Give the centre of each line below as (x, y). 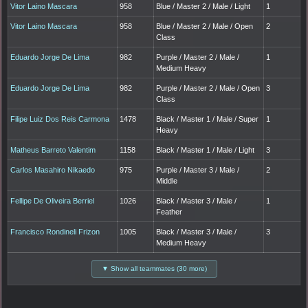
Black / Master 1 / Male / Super (208, 119)
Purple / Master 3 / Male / (198, 170)
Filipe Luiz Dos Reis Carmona (60, 119)
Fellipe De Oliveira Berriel (53, 201)
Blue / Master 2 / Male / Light (203, 7)
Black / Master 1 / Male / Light (206, 150)
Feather (169, 212)
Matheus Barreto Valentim (53, 150)
